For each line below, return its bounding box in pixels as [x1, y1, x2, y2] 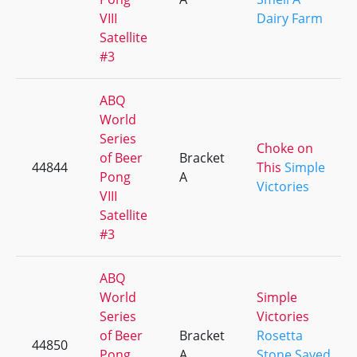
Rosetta [257, 327, 303, 344]
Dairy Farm [257, 10, 323, 27]
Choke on [257, 139, 313, 157]
